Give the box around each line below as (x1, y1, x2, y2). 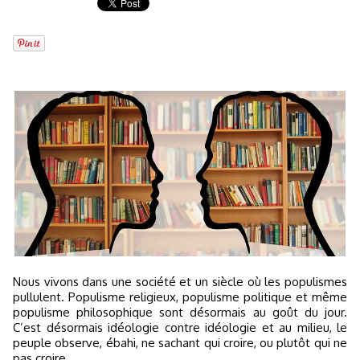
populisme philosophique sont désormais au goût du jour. (13, 305, 347, 320)
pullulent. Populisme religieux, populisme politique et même (13, 289, 347, 305)
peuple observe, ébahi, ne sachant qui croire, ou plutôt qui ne (13, 335, 347, 350)
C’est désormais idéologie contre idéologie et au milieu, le (13, 320, 347, 335)
